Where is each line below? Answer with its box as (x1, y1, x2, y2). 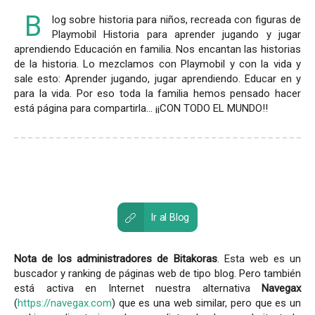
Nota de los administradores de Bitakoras (14, 252, 217, 265)
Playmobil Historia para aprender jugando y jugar (52, 27, 301, 41)
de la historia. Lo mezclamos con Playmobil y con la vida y (14, 57, 301, 70)
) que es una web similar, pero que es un (112, 296, 301, 309)
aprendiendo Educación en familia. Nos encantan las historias (14, 42, 301, 56)
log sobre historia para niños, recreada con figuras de (52, 13, 301, 26)
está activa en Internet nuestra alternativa (14, 281, 262, 295)
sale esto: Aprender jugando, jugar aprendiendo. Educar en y (14, 72, 301, 85)
